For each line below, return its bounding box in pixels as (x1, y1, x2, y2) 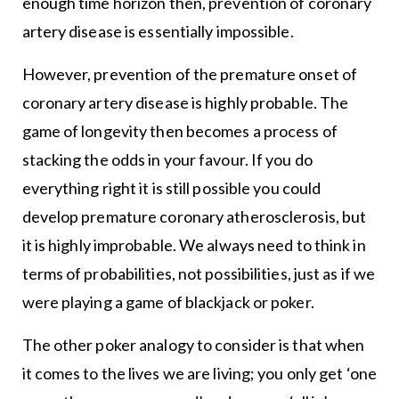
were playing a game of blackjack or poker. (21, 292, 314, 312)
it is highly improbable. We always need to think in (21, 235, 366, 255)
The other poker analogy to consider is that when (21, 335, 365, 354)
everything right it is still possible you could (21, 178, 322, 198)
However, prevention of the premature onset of (21, 64, 358, 84)
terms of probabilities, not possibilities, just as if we (21, 264, 376, 283)
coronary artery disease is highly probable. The (21, 93, 349, 112)
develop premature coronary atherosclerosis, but (21, 207, 367, 226)
